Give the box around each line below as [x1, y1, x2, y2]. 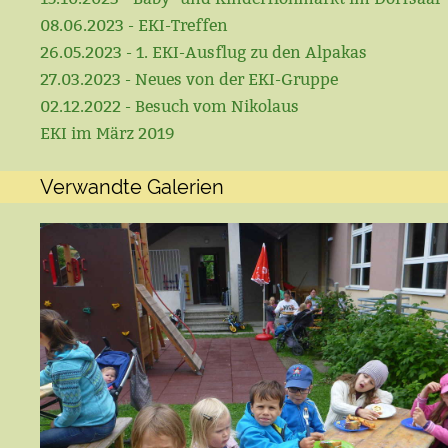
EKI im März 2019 [40, 124, 175, 143]
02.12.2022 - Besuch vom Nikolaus [40, 97, 299, 116]
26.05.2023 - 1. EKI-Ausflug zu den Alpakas [40, 43, 367, 62]
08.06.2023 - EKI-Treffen [40, 16, 228, 35]
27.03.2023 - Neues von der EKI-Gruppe [40, 70, 338, 89]
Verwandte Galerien [40, 175, 224, 199]
